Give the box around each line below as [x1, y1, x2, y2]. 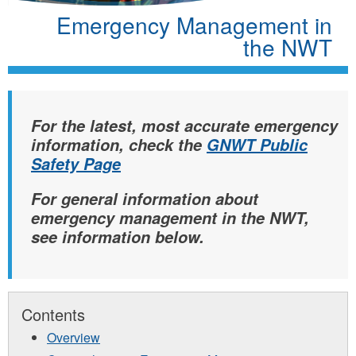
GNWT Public [207, 133, 308, 156]
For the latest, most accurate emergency [31, 114, 338, 137]
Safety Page [31, 152, 121, 175]
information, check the [31, 133, 207, 156]
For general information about [31, 187, 258, 210]
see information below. [31, 225, 204, 248]
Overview [47, 327, 100, 346]
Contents [21, 302, 85, 326]
